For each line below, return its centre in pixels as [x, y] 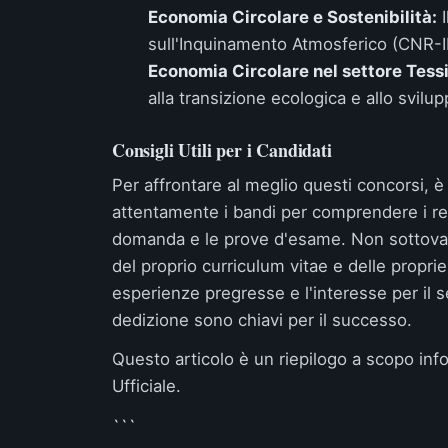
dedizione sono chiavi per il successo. [262, 320]
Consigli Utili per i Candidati [222, 150]
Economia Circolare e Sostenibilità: [292, 17]
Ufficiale [144, 386]
